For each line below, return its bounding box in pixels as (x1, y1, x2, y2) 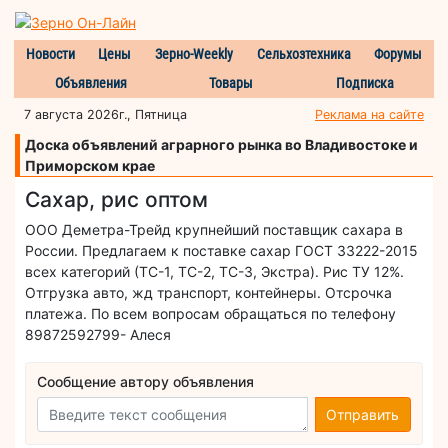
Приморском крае (25, 156, 155, 174)
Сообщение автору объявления (37, 373, 255, 391)
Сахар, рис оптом (25, 186, 208, 212)
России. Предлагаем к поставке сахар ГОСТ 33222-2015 (25, 241, 418, 259)
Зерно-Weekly (155, 45, 233, 62)
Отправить (326, 406, 400, 424)
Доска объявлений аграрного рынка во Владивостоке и (25, 135, 418, 153)
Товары (209, 74, 254, 91)
